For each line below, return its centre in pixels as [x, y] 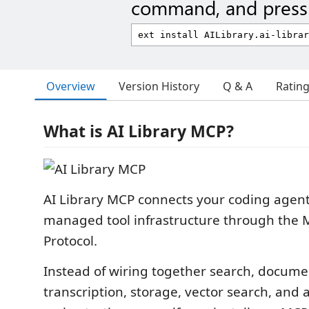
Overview [71, 86]
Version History [159, 86]
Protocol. [70, 241]
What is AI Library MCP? [139, 131]
